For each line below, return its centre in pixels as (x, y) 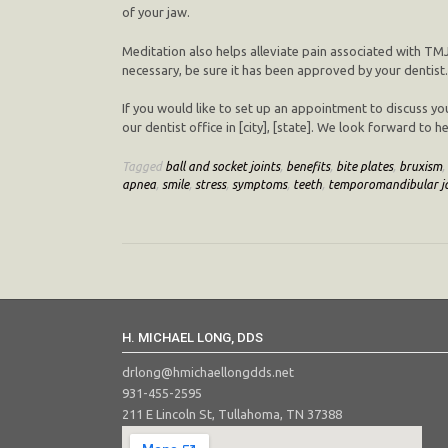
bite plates (364, 165)
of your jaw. (156, 12)
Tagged (143, 165)
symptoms (259, 183)
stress (210, 183)
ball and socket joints (222, 165)
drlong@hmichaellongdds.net (208, 371)
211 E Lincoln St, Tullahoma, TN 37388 (232, 413)
